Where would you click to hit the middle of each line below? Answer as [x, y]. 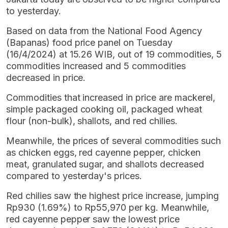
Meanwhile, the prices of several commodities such [113, 140]
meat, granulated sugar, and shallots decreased [105, 164]
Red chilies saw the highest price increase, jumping [112, 195]
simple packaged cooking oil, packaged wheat [104, 109]
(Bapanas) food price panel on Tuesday [89, 42]
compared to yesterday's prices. [74, 176]
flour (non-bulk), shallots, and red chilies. [92, 121]
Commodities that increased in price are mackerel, [111, 97]
